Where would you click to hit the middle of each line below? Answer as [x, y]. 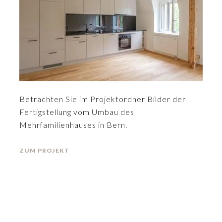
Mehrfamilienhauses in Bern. [73, 125]
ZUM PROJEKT [44, 150]
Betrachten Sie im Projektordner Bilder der [103, 99]
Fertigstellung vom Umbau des [77, 112]
